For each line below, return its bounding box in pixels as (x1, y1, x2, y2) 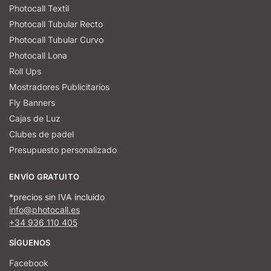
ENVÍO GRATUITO (9, 172, 80, 182)
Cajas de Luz (9, 113, 60, 124)
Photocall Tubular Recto (9, 19, 103, 30)
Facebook (9, 257, 48, 268)
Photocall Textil (9, 3, 69, 14)
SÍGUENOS (9, 237, 50, 247)
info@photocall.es (9, 204, 80, 215)
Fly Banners (9, 97, 55, 108)
